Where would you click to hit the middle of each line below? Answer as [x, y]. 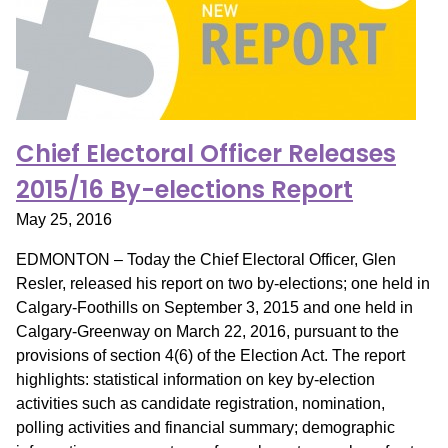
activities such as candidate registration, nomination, [200, 403]
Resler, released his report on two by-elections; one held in [223, 283]
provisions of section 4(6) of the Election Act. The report [210, 355]
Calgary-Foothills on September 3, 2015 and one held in [214, 307]
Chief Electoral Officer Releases [206, 153]
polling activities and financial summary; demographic [205, 427]
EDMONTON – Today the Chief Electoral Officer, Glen [206, 259]
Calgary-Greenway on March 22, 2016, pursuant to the [207, 331]
